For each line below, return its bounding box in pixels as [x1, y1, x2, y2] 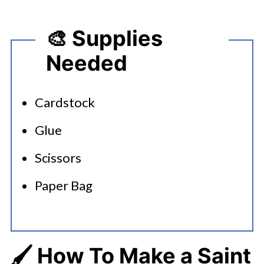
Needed [45, 49, 127, 76]
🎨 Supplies [45, 25, 163, 51]
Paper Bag [34, 177, 93, 193]
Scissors [34, 150, 81, 166]
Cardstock [34, 94, 95, 110]
